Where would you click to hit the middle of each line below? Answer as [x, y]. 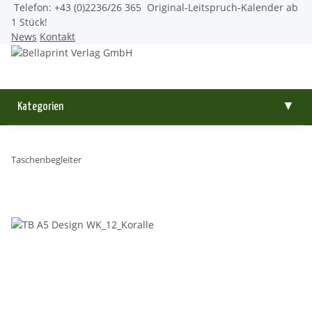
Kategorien [40, 107]
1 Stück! [29, 22]
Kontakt [57, 37]
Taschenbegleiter [46, 159]
